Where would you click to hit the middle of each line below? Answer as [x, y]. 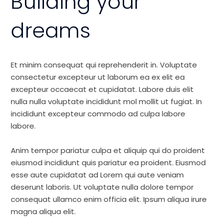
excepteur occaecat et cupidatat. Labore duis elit [102, 89]
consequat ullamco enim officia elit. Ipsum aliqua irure [109, 199]
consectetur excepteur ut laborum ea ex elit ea [98, 77]
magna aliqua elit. [44, 212]
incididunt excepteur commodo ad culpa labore [98, 114]
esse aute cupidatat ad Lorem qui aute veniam [98, 175]
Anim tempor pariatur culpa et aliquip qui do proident [108, 151]
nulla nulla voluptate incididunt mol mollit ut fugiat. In [107, 102]
